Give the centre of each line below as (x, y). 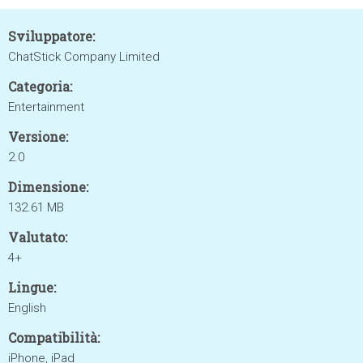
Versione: (38, 137)
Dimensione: (48, 187)
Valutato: (38, 237)
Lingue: (32, 287)
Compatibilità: (54, 337)
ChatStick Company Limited (84, 57)
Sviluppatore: (51, 36)
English (27, 308)
